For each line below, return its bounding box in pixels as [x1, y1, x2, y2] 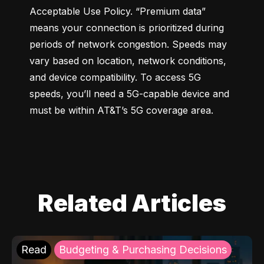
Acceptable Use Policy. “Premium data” [29, 5, 206, 17]
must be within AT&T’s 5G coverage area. [29, 104, 213, 116]
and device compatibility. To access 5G [29, 71, 201, 83]
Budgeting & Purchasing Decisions [59, 243, 227, 256]
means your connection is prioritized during [29, 21, 224, 34]
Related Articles [38, 188, 226, 217]
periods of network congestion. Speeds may [29, 38, 227, 50]
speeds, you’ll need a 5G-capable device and [29, 87, 229, 100]
